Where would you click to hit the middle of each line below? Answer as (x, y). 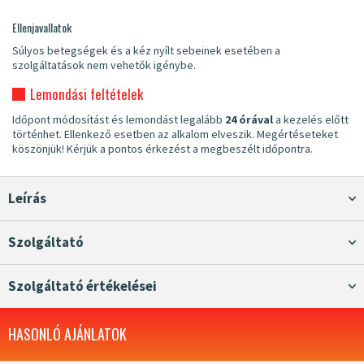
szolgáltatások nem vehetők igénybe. (104, 65)
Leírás (31, 199)
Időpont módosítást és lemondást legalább (119, 120)
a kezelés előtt (311, 120)
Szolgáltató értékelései (87, 286)
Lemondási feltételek (87, 94)
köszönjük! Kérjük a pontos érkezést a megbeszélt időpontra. (162, 149)
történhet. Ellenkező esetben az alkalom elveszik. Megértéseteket (175, 134)
